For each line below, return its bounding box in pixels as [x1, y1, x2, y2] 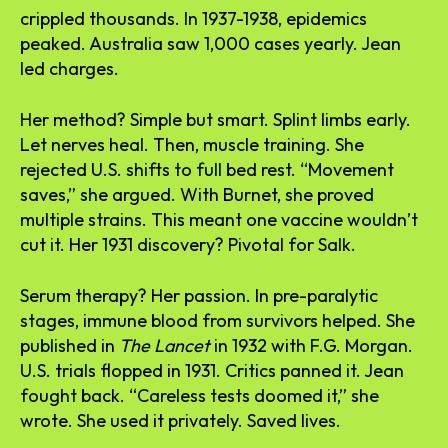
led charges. [20, 56, 119, 80]
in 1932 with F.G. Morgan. [210, 333, 413, 357]
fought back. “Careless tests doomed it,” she [20, 383, 379, 407]
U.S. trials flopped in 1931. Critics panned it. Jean [20, 358, 404, 382]
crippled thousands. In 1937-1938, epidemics [20, 6, 367, 30]
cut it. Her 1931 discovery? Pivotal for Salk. [20, 232, 356, 256]
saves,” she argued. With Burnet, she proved [20, 182, 374, 206]
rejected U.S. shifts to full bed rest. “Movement [20, 157, 394, 181]
